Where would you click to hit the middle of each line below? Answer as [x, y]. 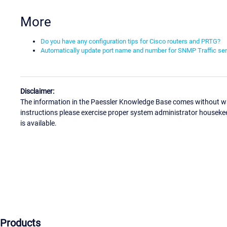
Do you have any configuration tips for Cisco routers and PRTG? [130, 41]
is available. [39, 123]
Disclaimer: [37, 91]
